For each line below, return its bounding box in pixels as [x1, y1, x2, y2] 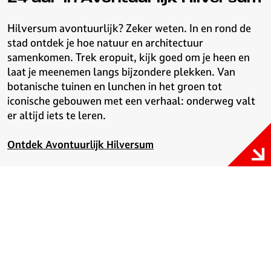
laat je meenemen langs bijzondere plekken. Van [7, 65, 235, 79]
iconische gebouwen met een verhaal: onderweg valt [7, 94, 255, 108]
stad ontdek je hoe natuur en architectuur [7, 36, 203, 50]
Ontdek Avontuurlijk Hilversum [7, 138, 154, 151]
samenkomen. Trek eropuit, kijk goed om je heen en [7, 50, 250, 64]
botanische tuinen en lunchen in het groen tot [7, 79, 222, 93]
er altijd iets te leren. [7, 108, 106, 122]
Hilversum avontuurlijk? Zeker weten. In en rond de [7, 21, 251, 35]
